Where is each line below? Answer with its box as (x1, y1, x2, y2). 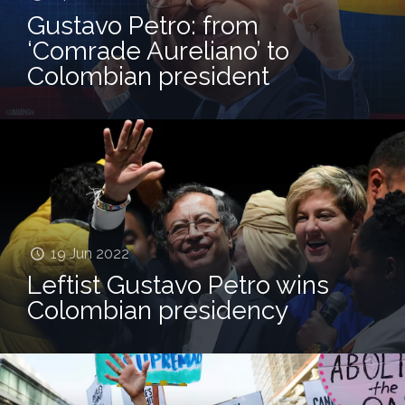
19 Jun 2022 (51, 244, 130, 262)
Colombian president (27, 61, 269, 91)
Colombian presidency (27, 295, 288, 325)
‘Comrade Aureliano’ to (27, 35, 289, 66)
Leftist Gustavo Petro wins (27, 269, 329, 300)
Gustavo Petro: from (27, 10, 259, 41)
